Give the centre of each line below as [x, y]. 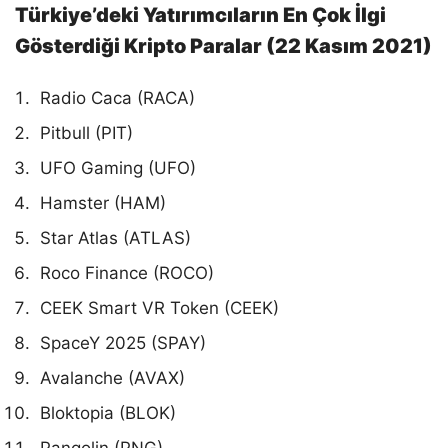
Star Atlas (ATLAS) [115, 238]
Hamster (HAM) [103, 203]
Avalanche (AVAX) [112, 378]
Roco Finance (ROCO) [127, 273]
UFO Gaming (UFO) [118, 168]
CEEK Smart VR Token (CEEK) [159, 308]
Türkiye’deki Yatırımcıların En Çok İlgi [200, 15]
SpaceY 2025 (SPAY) [123, 343]
